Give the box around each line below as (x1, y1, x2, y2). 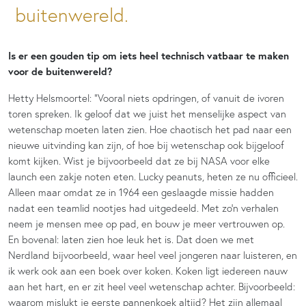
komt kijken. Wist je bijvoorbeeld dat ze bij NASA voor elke (8, 154, 270, 167)
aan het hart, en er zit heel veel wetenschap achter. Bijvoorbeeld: (8, 279, 295, 293)
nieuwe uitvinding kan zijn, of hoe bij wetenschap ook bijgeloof (8, 138, 284, 152)
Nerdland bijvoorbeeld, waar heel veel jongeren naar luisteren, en (8, 248, 297, 262)
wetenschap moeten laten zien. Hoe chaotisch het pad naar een (8, 122, 292, 136)
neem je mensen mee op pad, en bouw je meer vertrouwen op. (8, 217, 285, 230)
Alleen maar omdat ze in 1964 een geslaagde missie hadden (8, 185, 274, 199)
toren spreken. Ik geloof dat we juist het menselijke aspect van (8, 107, 286, 120)
